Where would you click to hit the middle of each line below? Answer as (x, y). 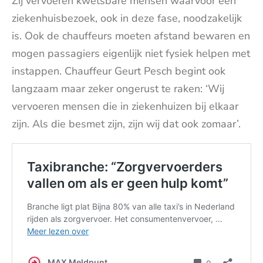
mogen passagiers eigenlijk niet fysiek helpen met (131, 53)
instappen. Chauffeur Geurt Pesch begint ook (119, 71)
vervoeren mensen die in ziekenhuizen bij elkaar (125, 106)
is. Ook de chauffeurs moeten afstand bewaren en (131, 36)
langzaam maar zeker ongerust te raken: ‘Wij (118, 89)
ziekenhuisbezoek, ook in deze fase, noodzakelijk (127, 18)
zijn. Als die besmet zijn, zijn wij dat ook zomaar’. (126, 124)
